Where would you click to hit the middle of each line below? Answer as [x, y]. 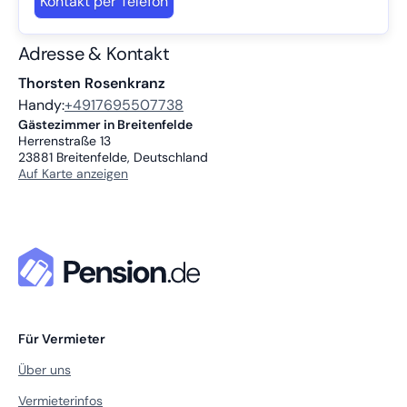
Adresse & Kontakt [94, 54]
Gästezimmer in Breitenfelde [105, 124]
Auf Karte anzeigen [73, 174]
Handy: [41, 105]
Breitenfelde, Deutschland [132, 157]
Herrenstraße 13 [65, 141]
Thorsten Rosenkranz [92, 83]
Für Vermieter [62, 339]
